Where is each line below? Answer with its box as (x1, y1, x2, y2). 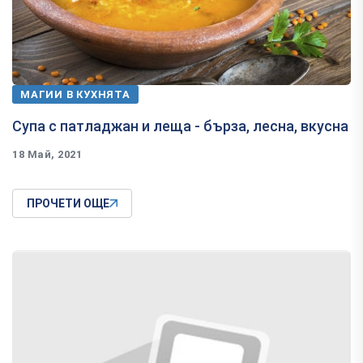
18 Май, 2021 (12, 148, 83, 161)
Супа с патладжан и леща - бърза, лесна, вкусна (12, 117, 348, 135)
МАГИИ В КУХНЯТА (20, 88, 130, 101)
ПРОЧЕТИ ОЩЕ (27, 197, 109, 211)
